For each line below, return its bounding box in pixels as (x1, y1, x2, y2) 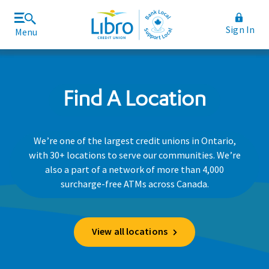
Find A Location (63, 84, 206, 110)
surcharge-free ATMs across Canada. (60, 177, 209, 190)
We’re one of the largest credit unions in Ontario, (33, 134, 236, 147)
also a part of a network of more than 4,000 (45, 163, 224, 175)
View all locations (92, 225, 168, 238)
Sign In (226, 23, 255, 35)
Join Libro (46, 26, 89, 38)
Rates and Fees (171, 26, 233, 38)
